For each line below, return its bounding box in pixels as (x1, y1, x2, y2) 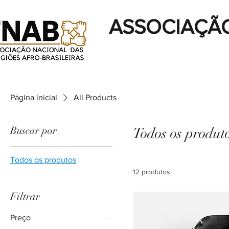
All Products (74, 93, 117, 102)
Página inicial (10, 93, 57, 102)
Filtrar (10, 190, 40, 203)
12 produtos (133, 168, 170, 176)
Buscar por (10, 124, 57, 137)
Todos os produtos (10, 155, 76, 164)
